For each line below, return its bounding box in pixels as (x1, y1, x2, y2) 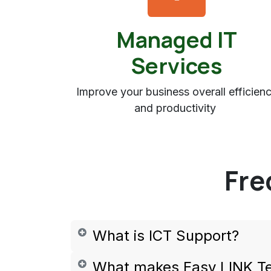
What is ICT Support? (93, 227, 239, 245)
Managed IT (116, 25, 237, 55)
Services (131, 51, 222, 81)
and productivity (134, 102, 219, 115)
